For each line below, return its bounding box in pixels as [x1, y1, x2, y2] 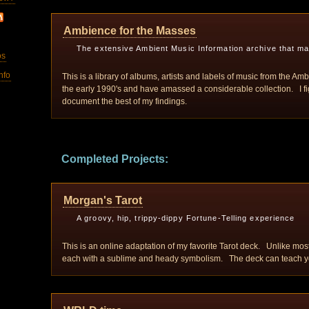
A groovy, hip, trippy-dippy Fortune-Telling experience [77, 214, 295, 222]
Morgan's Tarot [63, 195, 142, 206]
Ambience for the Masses [63, 25, 196, 37]
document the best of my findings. [62, 97, 187, 106]
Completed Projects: [61, 153, 168, 165]
